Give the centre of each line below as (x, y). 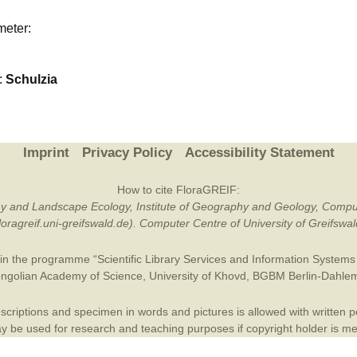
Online (314, 39)
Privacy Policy (127, 153)
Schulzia (31, 79)
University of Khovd (197, 276)
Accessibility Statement (259, 153)
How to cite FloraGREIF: (178, 190)
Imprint (46, 153)
